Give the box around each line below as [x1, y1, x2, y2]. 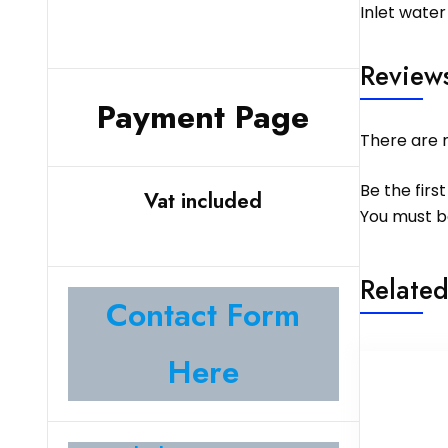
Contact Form [106, 292, 301, 339]
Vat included [144, 186, 263, 217]
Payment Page [97, 94, 310, 141]
